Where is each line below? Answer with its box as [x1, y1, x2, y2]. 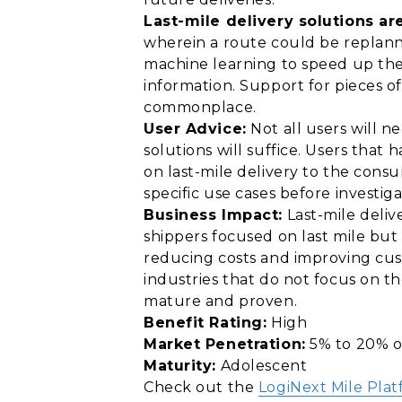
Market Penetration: [144, 336, 306, 353]
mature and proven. [144, 293, 298, 310]
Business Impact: [144, 206, 283, 223]
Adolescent [216, 357, 308, 374]
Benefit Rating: [144, 314, 267, 331]
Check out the [144, 379, 258, 396]
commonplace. [144, 99, 257, 116]
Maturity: [144, 357, 217, 374]
